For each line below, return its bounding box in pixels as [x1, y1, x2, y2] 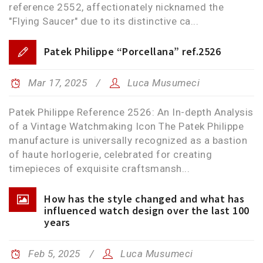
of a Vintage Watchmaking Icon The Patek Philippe [9, 120, 244, 132]
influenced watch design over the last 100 [44, 204, 249, 217]
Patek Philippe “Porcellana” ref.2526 [44, 45, 221, 58]
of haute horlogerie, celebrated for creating [9, 149, 212, 160]
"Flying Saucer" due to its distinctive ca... [9, 15, 198, 27]
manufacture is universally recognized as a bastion [9, 134, 247, 146]
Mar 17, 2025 [28, 77, 87, 89]
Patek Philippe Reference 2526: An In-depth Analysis [9, 106, 254, 118]
